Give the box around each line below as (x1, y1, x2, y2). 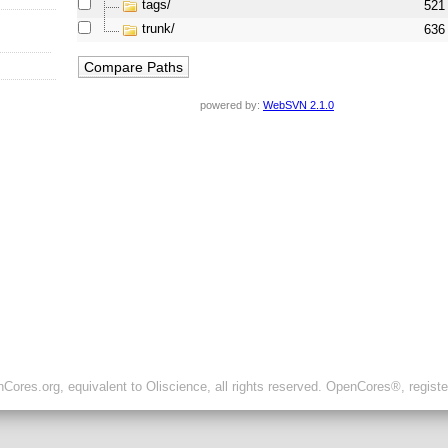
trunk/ (142, 21, 176, 37)
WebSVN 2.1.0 (263, 99, 334, 112)
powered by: (200, 99, 263, 112)
